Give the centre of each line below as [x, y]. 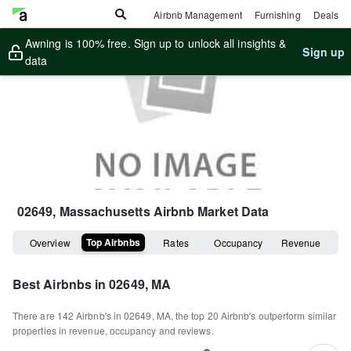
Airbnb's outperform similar [279, 315]
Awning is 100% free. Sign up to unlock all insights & [156, 43]
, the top [189, 315]
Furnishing [277, 14]
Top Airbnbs [113, 242]
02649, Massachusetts [84, 211]
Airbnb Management [198, 14]
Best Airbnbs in [61, 284]
